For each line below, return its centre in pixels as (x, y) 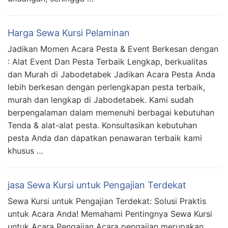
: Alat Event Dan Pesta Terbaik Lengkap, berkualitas (107, 61)
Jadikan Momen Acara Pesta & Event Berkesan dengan (113, 49)
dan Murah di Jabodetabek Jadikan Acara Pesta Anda (111, 74)
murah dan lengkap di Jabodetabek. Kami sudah (101, 99)
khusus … (25, 150)
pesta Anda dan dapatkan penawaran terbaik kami (105, 138)
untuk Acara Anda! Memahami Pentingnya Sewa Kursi (110, 213)
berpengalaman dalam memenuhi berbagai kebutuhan (111, 112)
